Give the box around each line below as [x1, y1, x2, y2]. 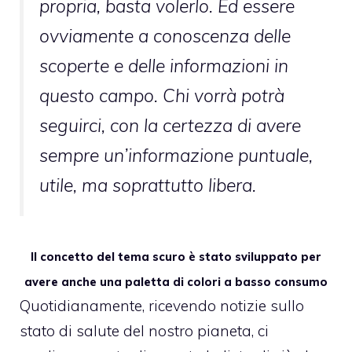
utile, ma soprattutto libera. [39, 173, 256, 196]
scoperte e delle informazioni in [39, 53, 288, 77]
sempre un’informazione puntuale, [39, 143, 313, 167]
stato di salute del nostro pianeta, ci [20, 321, 269, 341]
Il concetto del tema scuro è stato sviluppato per [31, 250, 321, 265]
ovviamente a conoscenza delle [39, 24, 291, 47]
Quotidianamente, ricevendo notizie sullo [20, 296, 304, 316]
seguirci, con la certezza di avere [39, 113, 301, 137]
